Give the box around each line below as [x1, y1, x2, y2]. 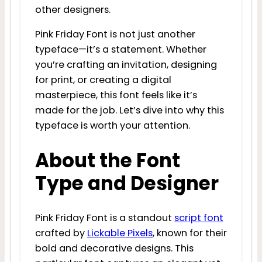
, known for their [152, 226, 227, 240]
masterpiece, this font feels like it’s [35, 88, 197, 102]
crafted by [35, 226, 87, 240]
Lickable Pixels [87, 226, 153, 240]
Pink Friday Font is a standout [35, 211, 174, 225]
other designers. [35, 2, 111, 16]
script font [174, 211, 223, 225]
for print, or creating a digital [35, 73, 171, 87]
